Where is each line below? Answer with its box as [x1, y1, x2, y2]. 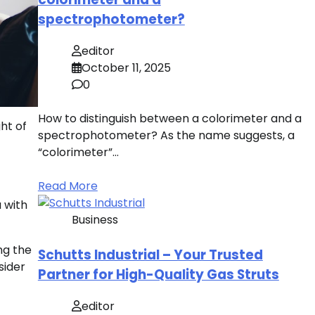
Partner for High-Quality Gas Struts [37, 264, 279, 284]
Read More [37, 177, 98, 194]
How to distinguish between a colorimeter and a [37, 110, 302, 127]
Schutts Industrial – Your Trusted [37, 245, 263, 264]
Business [71, 211, 118, 228]
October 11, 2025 [81, 59, 171, 76]
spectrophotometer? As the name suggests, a [37, 127, 295, 143]
